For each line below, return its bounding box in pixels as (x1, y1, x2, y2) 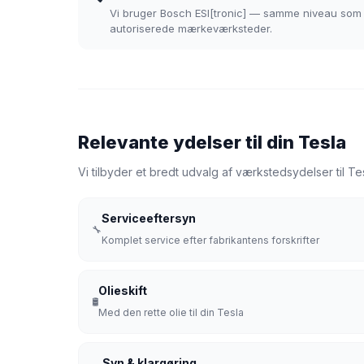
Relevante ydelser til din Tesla (78, 132, 346, 153)
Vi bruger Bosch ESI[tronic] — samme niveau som (110, 6, 362, 19)
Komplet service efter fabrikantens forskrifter (102, 234, 319, 246)
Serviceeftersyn (102, 211, 196, 225)
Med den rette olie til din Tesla (98, 306, 244, 318)
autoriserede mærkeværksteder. (110, 22, 272, 35)
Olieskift (98, 284, 147, 297)
